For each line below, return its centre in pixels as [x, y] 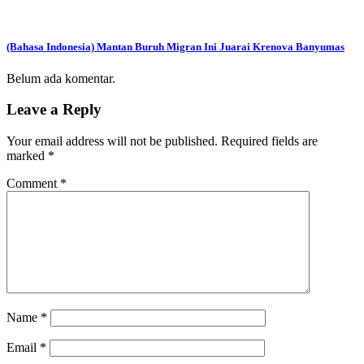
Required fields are [269, 141]
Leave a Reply [54, 110]
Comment [33, 184]
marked [27, 156]
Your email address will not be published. [112, 141]
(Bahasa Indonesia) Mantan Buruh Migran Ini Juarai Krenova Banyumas [175, 46]
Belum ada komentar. [61, 78]
